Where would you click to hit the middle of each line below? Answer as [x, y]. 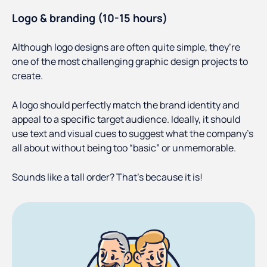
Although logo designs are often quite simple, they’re [126, 47]
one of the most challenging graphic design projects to [130, 62]
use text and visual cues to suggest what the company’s [133, 134]
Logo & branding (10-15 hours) [90, 18]
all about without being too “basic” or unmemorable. [124, 148]
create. [27, 76]
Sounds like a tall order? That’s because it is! [107, 177]
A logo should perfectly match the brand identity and [125, 105]
